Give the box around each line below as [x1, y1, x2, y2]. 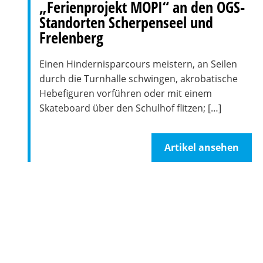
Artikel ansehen [164, 141, 239, 154]
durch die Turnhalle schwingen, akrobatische [39, 72, 238, 85]
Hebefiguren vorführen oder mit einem [39, 87, 212, 100]
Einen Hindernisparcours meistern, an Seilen [39, 58, 237, 70]
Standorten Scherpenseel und [39, 12, 213, 33]
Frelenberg [39, 27, 103, 48]
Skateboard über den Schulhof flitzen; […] [39, 102, 221, 114]
